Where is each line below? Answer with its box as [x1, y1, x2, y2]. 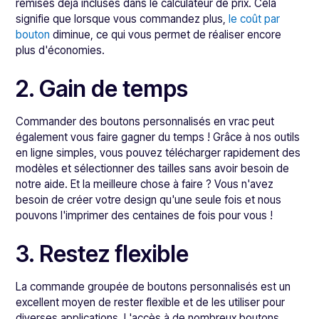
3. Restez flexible [16, 240, 189, 268]
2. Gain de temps [16, 75, 189, 103]
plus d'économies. [16, 43, 105, 57]
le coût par [229, 12, 281, 26]
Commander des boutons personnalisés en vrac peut [16, 115, 275, 128]
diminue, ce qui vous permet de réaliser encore [50, 28, 282, 41]
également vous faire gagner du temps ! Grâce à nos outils [16, 130, 300, 144]
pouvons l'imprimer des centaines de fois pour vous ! [16, 209, 273, 222]
